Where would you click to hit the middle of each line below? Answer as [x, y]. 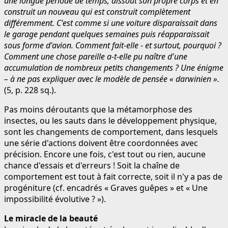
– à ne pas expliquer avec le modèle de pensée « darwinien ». [112, 79]
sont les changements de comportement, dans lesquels [111, 132]
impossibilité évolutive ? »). [55, 199]
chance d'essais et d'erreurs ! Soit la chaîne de [92, 165]
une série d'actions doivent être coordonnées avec [101, 143]
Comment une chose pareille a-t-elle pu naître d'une [96, 56]
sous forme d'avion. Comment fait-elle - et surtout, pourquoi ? [113, 45]
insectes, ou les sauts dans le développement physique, [110, 120]
